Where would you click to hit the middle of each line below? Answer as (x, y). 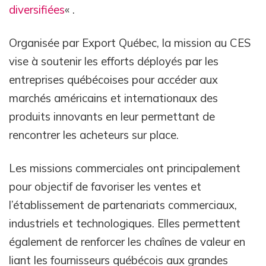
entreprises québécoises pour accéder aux (113, 80)
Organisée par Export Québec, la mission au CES (130, 43)
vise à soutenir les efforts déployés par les (114, 61)
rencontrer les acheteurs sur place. (94, 135)
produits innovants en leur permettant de (112, 117)
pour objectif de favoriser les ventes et (105, 187)
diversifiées (37, 10)
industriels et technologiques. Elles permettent (125, 224)
